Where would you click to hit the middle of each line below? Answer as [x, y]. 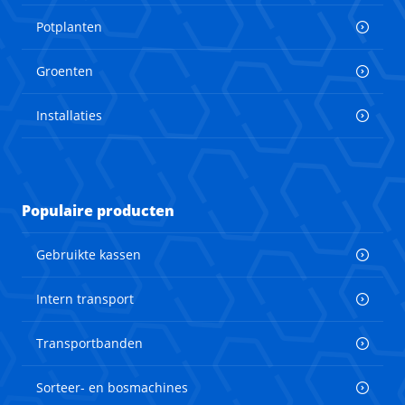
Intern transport [85, 299]
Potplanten [69, 27]
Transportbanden [89, 344]
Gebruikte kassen [89, 255]
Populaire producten [98, 211]
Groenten [65, 71]
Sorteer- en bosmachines [112, 388]
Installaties [69, 116]
